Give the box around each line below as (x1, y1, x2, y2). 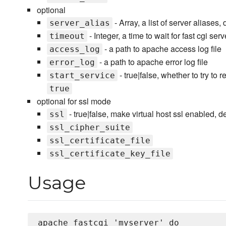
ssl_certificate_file (49, 136, 150, 146)
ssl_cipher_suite (49, 123, 130, 133)
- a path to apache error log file (97, 56, 208, 68)
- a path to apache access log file (102, 43, 221, 55)
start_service (49, 71, 115, 81)
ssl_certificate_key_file (49, 149, 171, 159)
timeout (49, 31, 85, 41)
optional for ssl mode (36, 95, 111, 107)
